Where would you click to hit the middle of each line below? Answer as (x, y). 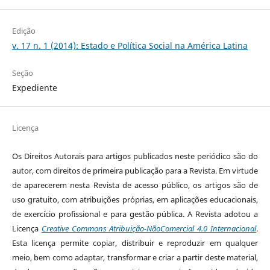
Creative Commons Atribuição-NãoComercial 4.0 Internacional (149, 229)
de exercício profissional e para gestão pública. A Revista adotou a (135, 214)
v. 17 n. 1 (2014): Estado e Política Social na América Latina (130, 46)
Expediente (34, 88)
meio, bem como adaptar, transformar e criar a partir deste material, (135, 258)
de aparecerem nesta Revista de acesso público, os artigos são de (135, 185)
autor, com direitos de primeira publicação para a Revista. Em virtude (135, 171)
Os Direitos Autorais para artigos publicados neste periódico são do (135, 156)
